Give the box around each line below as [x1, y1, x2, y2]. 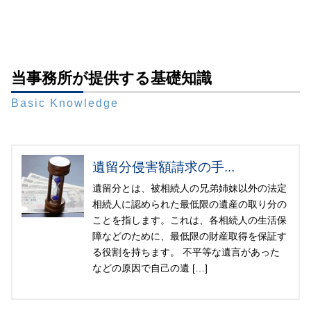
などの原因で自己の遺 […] [92, 262, 208, 274]
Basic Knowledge [11, 97, 119, 110]
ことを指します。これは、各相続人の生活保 [92, 215, 287, 226]
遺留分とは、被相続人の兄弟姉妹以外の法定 [92, 183, 287, 194]
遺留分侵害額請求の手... [92, 160, 235, 175]
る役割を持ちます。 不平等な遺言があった [92, 246, 280, 258]
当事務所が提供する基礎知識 [11, 69, 212, 87]
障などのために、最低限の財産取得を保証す [92, 230, 287, 242]
